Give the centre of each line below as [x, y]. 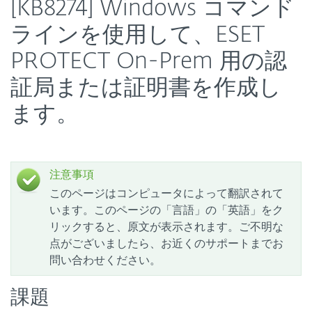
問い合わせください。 [105, 260]
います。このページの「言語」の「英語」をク [166, 210]
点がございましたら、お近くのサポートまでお [166, 243]
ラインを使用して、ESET [138, 36]
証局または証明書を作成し [146, 88]
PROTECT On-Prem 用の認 [149, 62]
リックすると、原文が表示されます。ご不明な [166, 226]
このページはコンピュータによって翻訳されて [166, 193]
